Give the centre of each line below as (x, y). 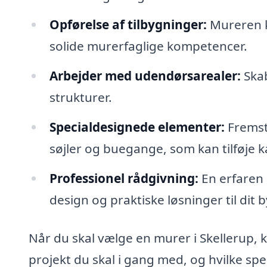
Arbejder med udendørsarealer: (145, 76)
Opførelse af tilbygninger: (128, 25)
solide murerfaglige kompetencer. (148, 46)
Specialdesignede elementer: (137, 127)
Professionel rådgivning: (124, 178)
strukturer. (80, 97)
